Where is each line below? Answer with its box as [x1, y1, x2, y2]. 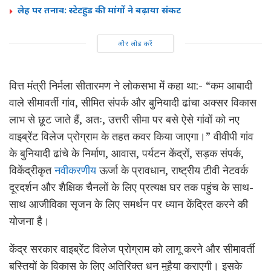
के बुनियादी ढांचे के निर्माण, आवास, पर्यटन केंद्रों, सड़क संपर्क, [9, 145, 244, 160]
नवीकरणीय [54, 162, 96, 177]
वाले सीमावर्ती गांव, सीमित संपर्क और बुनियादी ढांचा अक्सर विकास [9, 94, 256, 109]
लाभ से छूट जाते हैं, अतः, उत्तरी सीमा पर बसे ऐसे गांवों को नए [9, 111, 240, 126]
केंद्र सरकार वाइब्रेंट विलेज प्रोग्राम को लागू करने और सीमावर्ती [9, 241, 255, 256]
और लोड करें [117, 38, 153, 48]
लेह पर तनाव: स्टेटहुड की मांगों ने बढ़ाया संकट [18, 3, 181, 16]
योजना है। [9, 213, 50, 228]
